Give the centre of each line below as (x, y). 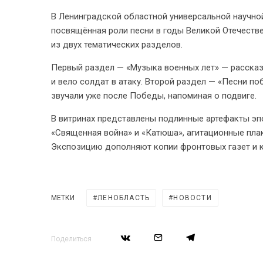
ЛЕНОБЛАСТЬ (124, 198)
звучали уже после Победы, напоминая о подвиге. (154, 96)
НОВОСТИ (193, 198)
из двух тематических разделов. (117, 45)
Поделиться (71, 239)
